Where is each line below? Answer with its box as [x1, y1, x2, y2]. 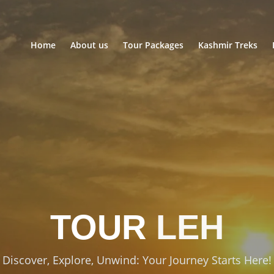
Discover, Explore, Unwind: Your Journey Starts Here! [2, 253, 272, 267]
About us [70, 39, 108, 51]
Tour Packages [123, 39, 183, 51]
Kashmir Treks [198, 39, 257, 51]
